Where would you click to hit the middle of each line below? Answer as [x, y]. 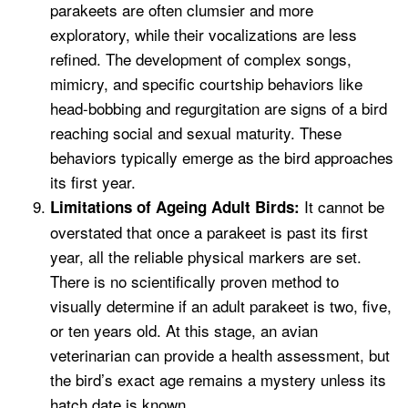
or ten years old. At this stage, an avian [184, 331]
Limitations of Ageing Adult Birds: [175, 207]
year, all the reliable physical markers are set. [206, 257]
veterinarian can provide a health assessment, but [220, 355]
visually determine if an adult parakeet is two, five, [221, 306]
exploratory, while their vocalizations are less [204, 35]
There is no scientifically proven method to [194, 281]
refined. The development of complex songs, [201, 59]
